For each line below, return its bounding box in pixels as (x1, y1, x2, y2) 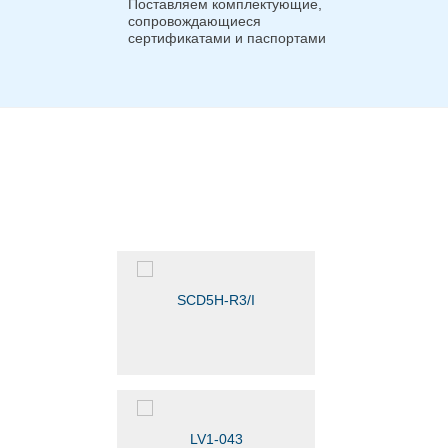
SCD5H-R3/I (177, 291, 255, 308)
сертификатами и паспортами (128, 29, 326, 46)
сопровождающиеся (128, 12, 261, 29)
